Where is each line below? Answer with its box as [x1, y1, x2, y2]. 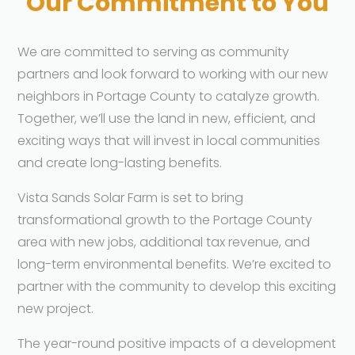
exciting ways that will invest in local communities [17, 131, 321, 150]
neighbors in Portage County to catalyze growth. [17, 86, 320, 105]
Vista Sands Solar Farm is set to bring [17, 188, 244, 207]
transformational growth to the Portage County [17, 210, 313, 229]
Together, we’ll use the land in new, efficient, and [17, 109, 316, 128]
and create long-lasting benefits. [17, 153, 223, 172]
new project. [17, 299, 94, 318]
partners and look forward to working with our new [17, 64, 329, 83]
